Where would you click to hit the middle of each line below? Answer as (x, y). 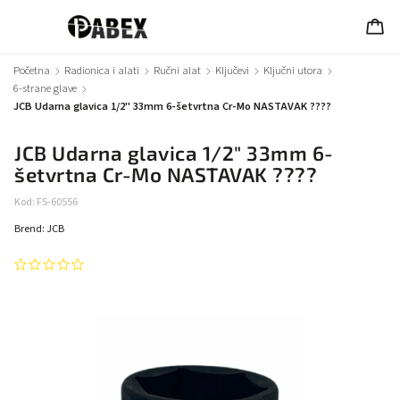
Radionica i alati (102, 71)
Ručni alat (177, 71)
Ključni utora (293, 71)
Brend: (30, 229)
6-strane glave (45, 88)
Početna (32, 71)
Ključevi (232, 71)
